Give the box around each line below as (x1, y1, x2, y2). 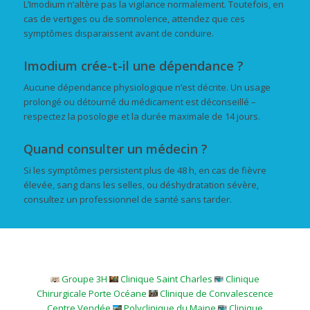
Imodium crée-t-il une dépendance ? (23, 57, 244, 74)
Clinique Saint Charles (120, 273, 212, 286)
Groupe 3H (62, 273, 109, 286)
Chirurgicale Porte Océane (37, 287, 147, 300)
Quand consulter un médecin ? (23, 140, 208, 157)
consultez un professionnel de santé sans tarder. (23, 192, 232, 206)
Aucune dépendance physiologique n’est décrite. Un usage (23, 80, 271, 93)
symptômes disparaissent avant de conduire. (23, 26, 214, 39)
